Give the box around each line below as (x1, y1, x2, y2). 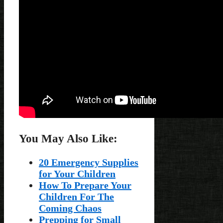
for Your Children (39, 168, 115, 180)
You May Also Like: (19, 131, 117, 145)
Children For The (39, 191, 114, 203)
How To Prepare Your (39, 180, 131, 191)
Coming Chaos (39, 203, 102, 214)
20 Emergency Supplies (39, 157, 138, 168)
